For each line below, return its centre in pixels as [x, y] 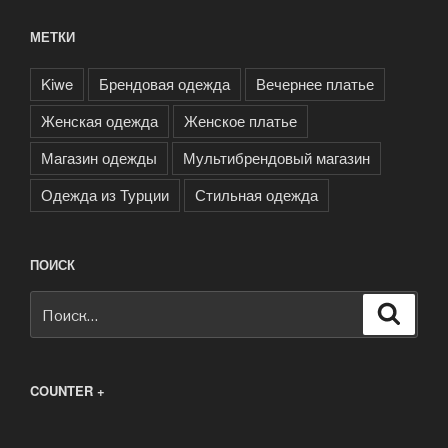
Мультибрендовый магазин [276, 157]
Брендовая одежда [164, 83]
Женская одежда [99, 120]
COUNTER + [67, 391]
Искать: [58, 303]
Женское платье [240, 120]
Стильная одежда [256, 194]
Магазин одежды [99, 157]
